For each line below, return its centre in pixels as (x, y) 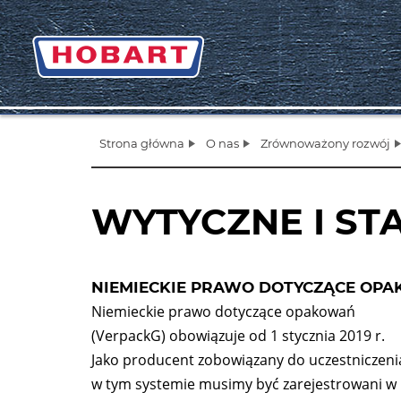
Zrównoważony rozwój (325, 143)
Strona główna (142, 143)
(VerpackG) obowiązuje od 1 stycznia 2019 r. (238, 336)
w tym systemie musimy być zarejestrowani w (244, 384)
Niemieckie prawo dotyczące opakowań (223, 311)
